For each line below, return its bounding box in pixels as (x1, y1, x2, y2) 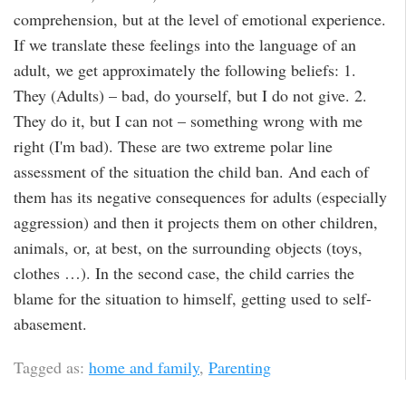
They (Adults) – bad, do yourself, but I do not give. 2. (14, 83, 367, 106)
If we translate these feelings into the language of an (14, 33, 356, 55)
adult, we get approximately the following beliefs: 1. (14, 58, 356, 81)
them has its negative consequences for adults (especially (14, 185, 387, 208)
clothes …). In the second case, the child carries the (14, 261, 354, 284)
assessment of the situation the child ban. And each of (14, 159, 369, 182)
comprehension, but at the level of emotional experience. (14, 7, 386, 30)
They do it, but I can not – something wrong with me (14, 109, 362, 131)
